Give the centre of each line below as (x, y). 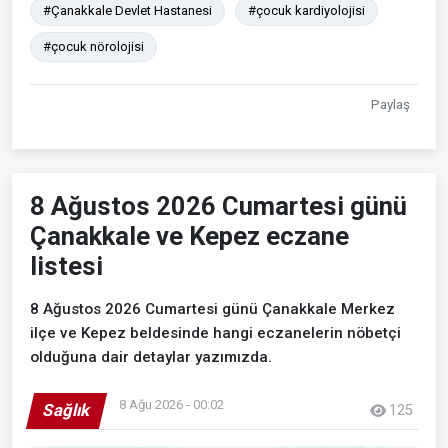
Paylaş (390, 104)
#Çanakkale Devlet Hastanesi (127, 10)
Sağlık (66, 409)
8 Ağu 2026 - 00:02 (171, 404)
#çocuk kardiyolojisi (306, 10)
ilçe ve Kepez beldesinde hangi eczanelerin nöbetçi (215, 332)
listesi (66, 265)
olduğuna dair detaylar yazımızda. (151, 356)
